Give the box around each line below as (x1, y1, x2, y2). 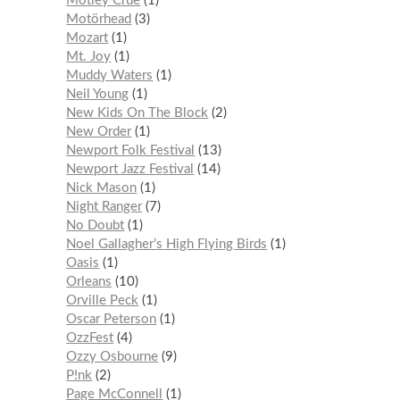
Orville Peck (66, 294, 139, 308)
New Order (66, 125, 132, 139)
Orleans (66, 275, 112, 289)
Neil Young (66, 87, 129, 102)
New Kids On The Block (66, 106, 209, 121)
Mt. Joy (66, 50, 112, 64)
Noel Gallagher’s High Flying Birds (66, 237, 268, 252)
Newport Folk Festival (66, 144, 196, 158)
